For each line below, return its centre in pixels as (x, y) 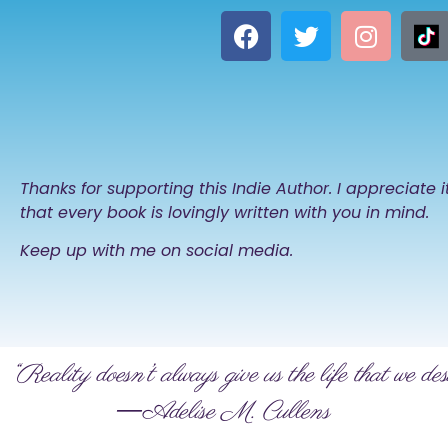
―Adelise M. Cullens (170, 412)
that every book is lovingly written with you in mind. (225, 212)
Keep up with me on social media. (157, 250)
